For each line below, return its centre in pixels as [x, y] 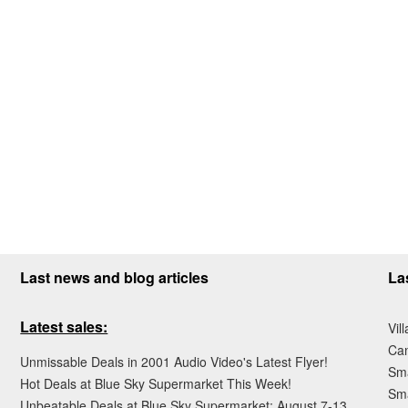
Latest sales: [64, 327]
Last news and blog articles [115, 278]
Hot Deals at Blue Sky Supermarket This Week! [156, 384]
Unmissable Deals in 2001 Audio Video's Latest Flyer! [174, 362]
